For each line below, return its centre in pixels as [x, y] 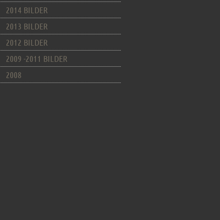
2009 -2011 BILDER [37, 58]
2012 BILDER [27, 42]
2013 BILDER [27, 26]
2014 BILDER [27, 10]
